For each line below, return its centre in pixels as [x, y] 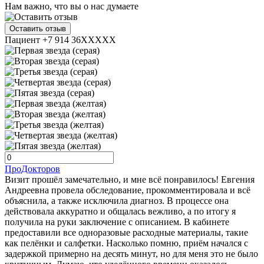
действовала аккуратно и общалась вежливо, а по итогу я [120, 211]
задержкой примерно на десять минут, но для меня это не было [131, 253]
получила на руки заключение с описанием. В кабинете [117, 222]
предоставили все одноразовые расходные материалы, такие [126, 232]
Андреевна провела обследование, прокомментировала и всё [128, 190]
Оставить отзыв [38, 28]
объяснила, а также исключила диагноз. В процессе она [117, 200]
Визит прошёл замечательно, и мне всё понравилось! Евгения [130, 179]
